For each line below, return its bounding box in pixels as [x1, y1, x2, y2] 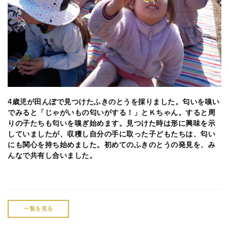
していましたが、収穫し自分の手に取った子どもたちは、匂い [8, 130, 215, 138]
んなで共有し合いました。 [8, 152, 97, 159]
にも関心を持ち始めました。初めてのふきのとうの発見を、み [8, 141, 215, 149]
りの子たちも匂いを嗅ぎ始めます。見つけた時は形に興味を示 [8, 120, 215, 127]
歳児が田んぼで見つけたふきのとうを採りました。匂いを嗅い [12, 98, 220, 106]
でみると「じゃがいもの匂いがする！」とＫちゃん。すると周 [8, 109, 215, 117]
